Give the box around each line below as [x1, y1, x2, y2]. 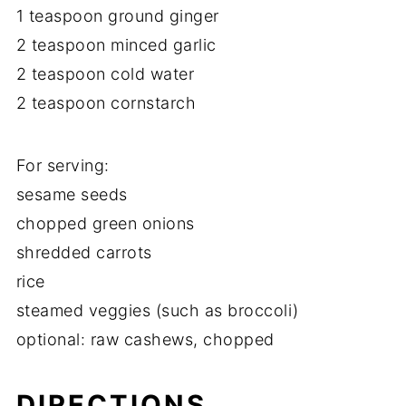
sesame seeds [15, 185, 128, 205]
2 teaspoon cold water [15, 64, 195, 84]
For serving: [15, 156, 110, 176]
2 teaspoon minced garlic [15, 35, 217, 55]
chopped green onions [15, 214, 195, 234]
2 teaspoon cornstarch [15, 93, 197, 113]
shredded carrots [15, 243, 152, 263]
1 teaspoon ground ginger [15, 6, 219, 26]
